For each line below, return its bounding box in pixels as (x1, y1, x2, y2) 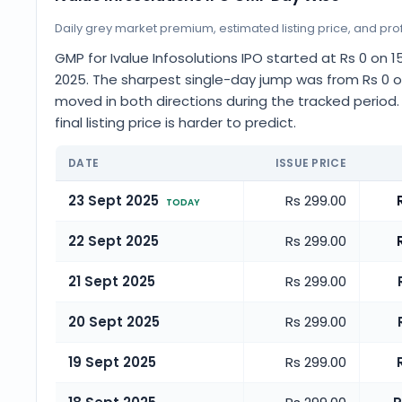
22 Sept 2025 (68, 232, 159, 250)
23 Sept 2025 (68, 191, 159, 210)
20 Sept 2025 (68, 312, 160, 331)
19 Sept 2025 (68, 353, 156, 371)
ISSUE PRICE (275, 155, 346, 170)
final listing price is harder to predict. (55, 113, 296, 132)
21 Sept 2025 (68, 272, 155, 291)
